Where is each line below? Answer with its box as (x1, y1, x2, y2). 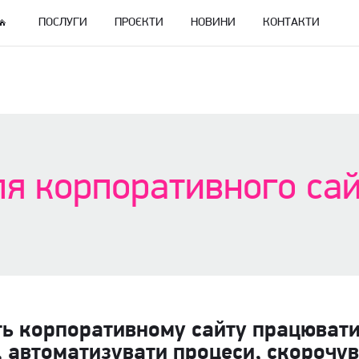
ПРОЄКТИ (115, 17, 164, 29)
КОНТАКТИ (263, 17, 321, 29)
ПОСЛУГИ (38, 17, 88, 29)
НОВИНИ (191, 17, 236, 29)
